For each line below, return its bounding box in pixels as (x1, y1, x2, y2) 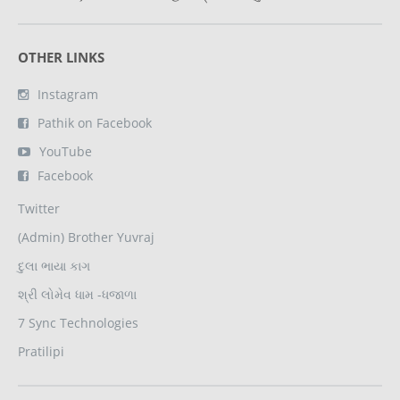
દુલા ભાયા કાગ (18, 257, 90, 275)
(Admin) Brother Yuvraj (18, 229, 154, 246)
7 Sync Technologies (18, 314, 138, 332)
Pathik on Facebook (37, 114, 152, 132)
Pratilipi (18, 343, 64, 361)
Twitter (18, 200, 60, 218)
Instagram (37, 86, 98, 104)
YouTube (39, 143, 92, 161)
